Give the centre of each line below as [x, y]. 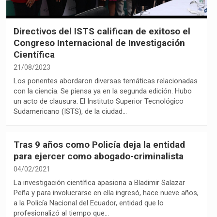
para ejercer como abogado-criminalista [98, 156]
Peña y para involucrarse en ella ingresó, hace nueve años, [106, 193]
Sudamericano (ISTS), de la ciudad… [70, 111]
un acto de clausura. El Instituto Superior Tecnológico [98, 101]
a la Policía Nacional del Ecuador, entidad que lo [88, 203]
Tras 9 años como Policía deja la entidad [99, 144]
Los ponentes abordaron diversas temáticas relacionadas [105, 81]
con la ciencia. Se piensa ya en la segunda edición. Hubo [102, 91]
